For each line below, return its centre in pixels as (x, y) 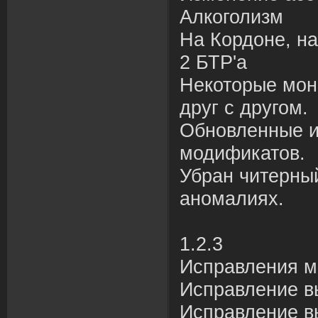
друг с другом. (244, 108)
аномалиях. (232, 199)
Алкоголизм (231, 17)
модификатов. (242, 153)
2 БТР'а (213, 62)
